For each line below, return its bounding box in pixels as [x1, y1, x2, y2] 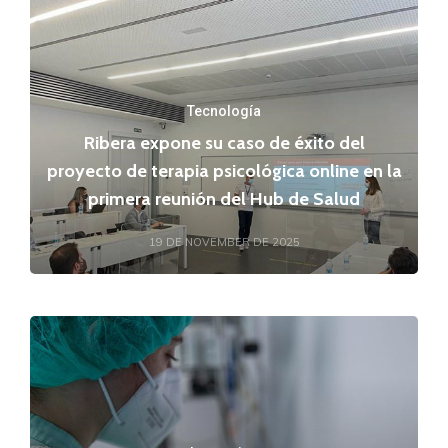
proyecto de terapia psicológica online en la [46, 160, 402, 182]
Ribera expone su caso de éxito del [83, 132, 365, 154]
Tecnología [187, 103, 261, 119]
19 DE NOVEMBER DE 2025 [148, 235, 300, 249]
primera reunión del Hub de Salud [88, 188, 360, 210]
